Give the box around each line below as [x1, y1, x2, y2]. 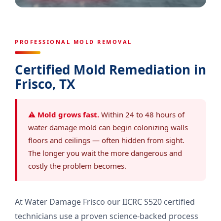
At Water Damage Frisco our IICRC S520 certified [15, 196, 195, 207]
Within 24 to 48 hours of [99, 110, 184, 119]
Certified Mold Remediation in [15, 61, 206, 78]
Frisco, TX [15, 75, 75, 93]
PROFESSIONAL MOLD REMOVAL [15, 38, 132, 45]
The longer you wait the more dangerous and [28, 148, 182, 158]
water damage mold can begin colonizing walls [28, 122, 188, 132]
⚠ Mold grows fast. [28, 110, 99, 119]
